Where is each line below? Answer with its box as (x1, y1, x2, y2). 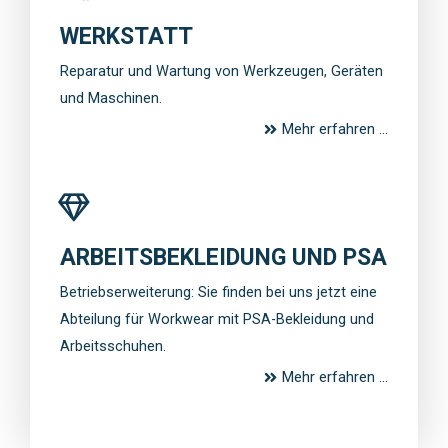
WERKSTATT (60, 22, 193, 50)
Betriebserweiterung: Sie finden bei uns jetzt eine (60, 282, 377, 301)
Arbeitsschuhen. (60, 336, 166, 355)
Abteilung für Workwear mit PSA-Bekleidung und (60, 309, 374, 328)
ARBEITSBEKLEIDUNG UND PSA (60, 243, 387, 271)
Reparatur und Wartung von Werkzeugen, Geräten (60, 61, 383, 80)
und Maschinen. (60, 88, 162, 107)
